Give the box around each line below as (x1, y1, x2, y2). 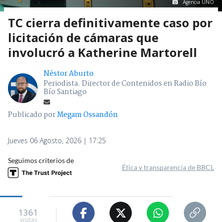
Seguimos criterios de (8, 156, 74, 165)
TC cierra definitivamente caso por (8, 14, 213, 31)
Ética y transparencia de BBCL (122, 163, 214, 172)
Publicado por (8, 109, 57, 121)
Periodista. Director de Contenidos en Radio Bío (44, 78, 207, 90)
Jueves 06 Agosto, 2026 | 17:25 (8, 136, 106, 146)
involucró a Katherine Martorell (8, 44, 197, 61)
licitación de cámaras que (8, 29, 159, 46)
